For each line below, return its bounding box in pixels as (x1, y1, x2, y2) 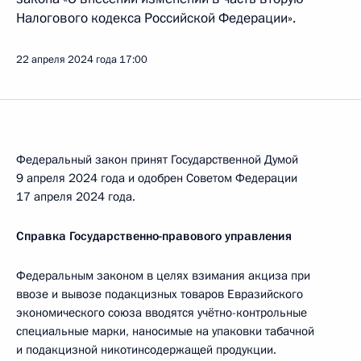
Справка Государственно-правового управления (16, 228, 292, 244)
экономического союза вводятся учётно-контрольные (16, 305, 307, 321)
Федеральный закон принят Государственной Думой (16, 151, 298, 168)
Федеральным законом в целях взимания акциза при (16, 268, 310, 284)
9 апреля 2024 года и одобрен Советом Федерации (16, 170, 297, 186)
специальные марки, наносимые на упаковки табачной (16, 323, 314, 339)
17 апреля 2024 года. (16, 189, 135, 205)
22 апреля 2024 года (16, 52, 117, 67)
